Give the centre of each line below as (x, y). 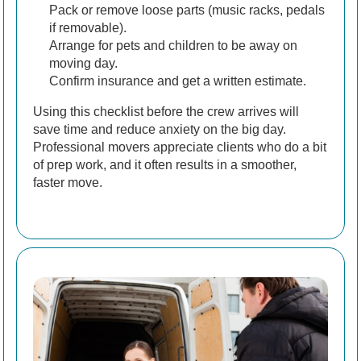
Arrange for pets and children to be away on (173, 46)
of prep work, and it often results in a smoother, (165, 165)
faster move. (68, 183)
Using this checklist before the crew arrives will (166, 112)
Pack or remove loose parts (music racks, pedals (187, 10)
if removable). (88, 28)
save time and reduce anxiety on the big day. (160, 130)
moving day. (83, 64)
